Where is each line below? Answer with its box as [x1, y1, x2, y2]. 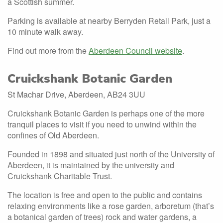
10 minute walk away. [7, 26, 83, 37]
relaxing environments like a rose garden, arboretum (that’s [7, 200, 214, 212]
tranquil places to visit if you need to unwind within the [7, 118, 197, 130]
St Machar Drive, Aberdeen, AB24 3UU [7, 89, 145, 100]
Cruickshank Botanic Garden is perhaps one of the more [7, 108, 205, 119]
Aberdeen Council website [89, 45, 182, 56]
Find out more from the [7, 45, 89, 56]
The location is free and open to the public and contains [7, 189, 202, 201]
